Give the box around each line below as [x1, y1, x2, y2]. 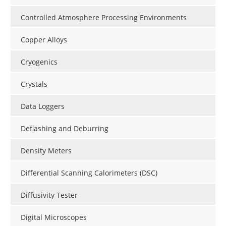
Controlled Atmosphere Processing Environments [21, 12, 187, 22]
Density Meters [21, 145, 72, 155]
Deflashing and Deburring [21, 123, 108, 133]
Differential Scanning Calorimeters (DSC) [21, 167, 157, 178]
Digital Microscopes [21, 212, 87, 222]
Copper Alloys [21, 34, 67, 44]
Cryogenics [21, 56, 58, 67]
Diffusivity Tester [21, 190, 78, 200]
